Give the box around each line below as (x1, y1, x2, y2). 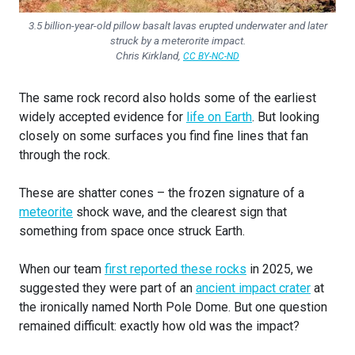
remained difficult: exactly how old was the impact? (19, 319, 300, 334)
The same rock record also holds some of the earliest (19, 90, 316, 106)
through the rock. (19, 147, 110, 163)
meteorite (19, 204, 73, 220)
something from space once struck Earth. (19, 223, 245, 239)
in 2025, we (246, 261, 313, 277)
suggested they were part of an (19, 281, 196, 296)
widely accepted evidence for (19, 109, 186, 125)
